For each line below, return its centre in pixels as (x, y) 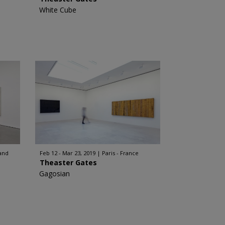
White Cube (58, 10)
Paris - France (120, 153)
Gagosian (54, 174)
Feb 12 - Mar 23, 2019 (67, 153)
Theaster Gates (68, 162)
